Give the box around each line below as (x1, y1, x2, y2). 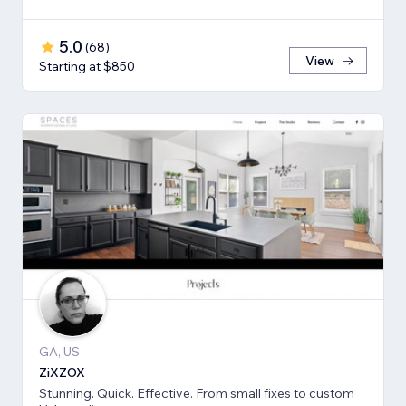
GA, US (39, 343, 80, 361)
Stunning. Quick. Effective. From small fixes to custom (39, 385, 354, 402)
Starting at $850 (39, 58, 135, 75)
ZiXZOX (39, 364, 85, 382)
